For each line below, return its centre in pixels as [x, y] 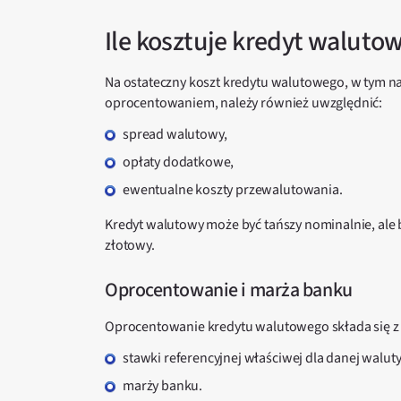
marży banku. [163, 386]
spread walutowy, [175, 134]
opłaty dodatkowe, [179, 162]
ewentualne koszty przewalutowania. [233, 190]
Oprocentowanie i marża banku [229, 290]
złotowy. [130, 245]
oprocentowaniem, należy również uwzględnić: [244, 103]
